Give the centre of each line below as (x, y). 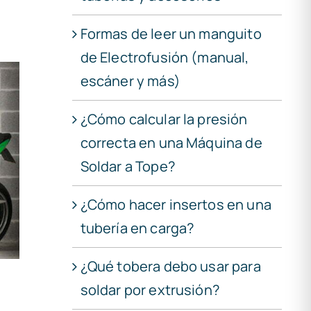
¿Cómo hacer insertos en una (176, 204)
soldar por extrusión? (150, 289)
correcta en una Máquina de (171, 142)
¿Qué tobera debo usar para (170, 266)
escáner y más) (130, 81)
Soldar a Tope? (127, 166)
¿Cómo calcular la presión (164, 119)
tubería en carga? (137, 228)
